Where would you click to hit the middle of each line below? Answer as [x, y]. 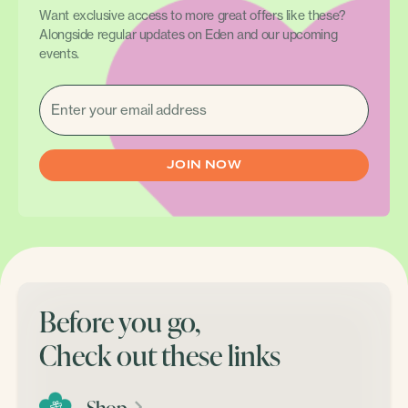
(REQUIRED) [89, 97]
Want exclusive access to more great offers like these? [193, 15]
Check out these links [160, 354]
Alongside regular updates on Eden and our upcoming [189, 34]
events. [59, 53]
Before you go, [120, 321]
